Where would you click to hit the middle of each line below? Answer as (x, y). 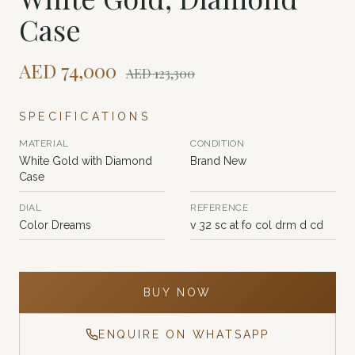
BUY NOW (177, 293)
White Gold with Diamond (86, 161)
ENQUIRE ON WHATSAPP (184, 335)
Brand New (218, 161)
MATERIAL (44, 144)
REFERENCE (219, 208)
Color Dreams (55, 225)
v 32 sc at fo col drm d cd (257, 225)
